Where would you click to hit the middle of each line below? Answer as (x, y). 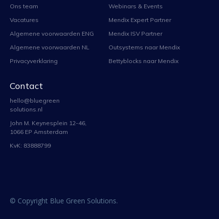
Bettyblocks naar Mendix (143, 61)
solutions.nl (26, 109)
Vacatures (24, 20)
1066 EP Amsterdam (39, 132)
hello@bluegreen (35, 101)
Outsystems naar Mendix (144, 47)
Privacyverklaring (34, 61)
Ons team (24, 6)
